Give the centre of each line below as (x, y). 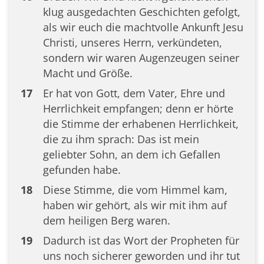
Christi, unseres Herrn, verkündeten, (132, 42)
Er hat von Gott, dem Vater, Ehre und (134, 93)
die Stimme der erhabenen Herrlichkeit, (141, 123)
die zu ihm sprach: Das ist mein (121, 139)
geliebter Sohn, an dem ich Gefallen (131, 154)
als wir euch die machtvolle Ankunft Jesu (143, 27)
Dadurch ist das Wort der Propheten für (141, 240)
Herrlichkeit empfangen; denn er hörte (138, 108)
